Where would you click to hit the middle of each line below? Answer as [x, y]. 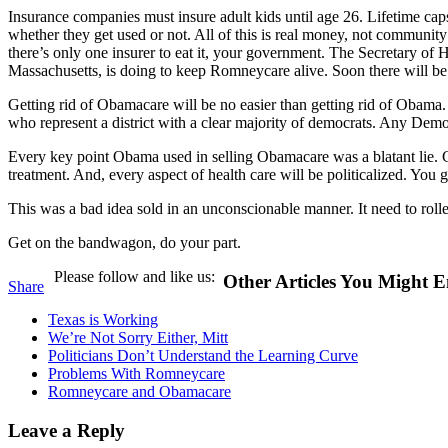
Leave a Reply [66, 430]
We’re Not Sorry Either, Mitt [138, 338]
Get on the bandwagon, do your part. [124, 242]
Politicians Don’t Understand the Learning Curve [203, 356]
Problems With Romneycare [136, 374]
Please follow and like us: [134, 276]
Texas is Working [103, 320]
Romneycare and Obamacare [139, 392]
